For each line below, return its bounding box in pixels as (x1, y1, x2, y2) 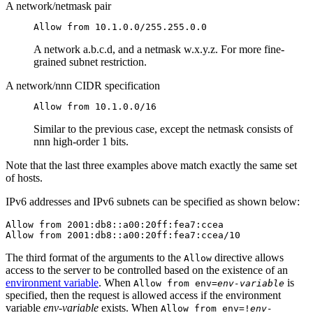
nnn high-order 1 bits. (34, 136, 129, 147)
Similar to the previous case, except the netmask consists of (34, 123, 293, 135)
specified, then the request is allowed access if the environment (6, 289, 281, 301)
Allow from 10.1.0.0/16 (34, 101, 156, 112)
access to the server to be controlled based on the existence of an (6, 264, 288, 276)
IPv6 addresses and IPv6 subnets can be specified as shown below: (6, 196, 300, 208)
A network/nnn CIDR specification (6, 80, 160, 92)
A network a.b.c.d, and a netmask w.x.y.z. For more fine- (34, 43, 284, 55)
